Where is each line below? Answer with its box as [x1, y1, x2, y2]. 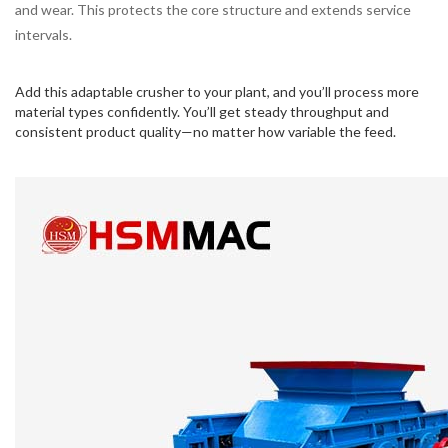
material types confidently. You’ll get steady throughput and [15, 102, 389, 120]
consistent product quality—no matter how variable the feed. [15, 122, 396, 140]
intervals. [15, 25, 72, 43]
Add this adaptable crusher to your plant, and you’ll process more [15, 82, 419, 100]
